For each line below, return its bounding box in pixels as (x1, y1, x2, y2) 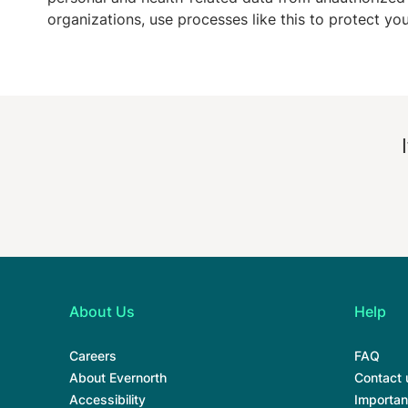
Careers (69, 348, 117, 363)
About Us (69, 302, 135, 321)
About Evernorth (69, 370, 167, 385)
